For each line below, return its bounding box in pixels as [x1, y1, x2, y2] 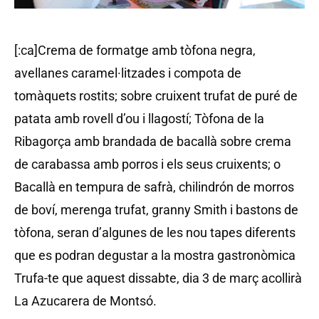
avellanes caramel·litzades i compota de [14, 66, 241, 80]
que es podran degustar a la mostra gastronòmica [14, 248, 296, 263]
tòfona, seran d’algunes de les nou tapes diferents [14, 225, 296, 240]
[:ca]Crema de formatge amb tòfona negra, [14, 43, 256, 58]
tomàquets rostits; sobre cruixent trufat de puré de [14, 88, 298, 103]
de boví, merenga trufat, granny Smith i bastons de [14, 202, 298, 217]
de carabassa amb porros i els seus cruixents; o [14, 157, 281, 172]
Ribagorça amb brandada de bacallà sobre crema [14, 134, 291, 149]
